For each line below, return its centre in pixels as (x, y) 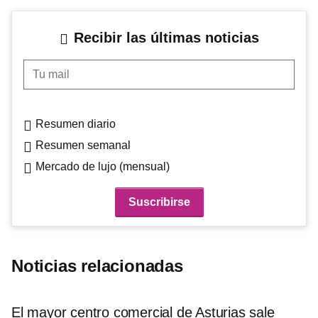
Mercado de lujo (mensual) (103, 166)
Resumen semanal (83, 145)
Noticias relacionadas (97, 265)
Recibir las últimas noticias (166, 37)
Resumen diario (76, 124)
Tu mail (41, 67)
